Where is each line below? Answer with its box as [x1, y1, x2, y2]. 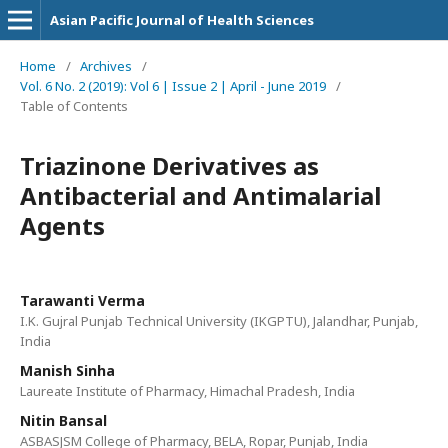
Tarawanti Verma [20, 291, 145, 310]
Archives [80, 57, 132, 75]
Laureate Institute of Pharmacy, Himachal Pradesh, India [20, 382, 355, 400]
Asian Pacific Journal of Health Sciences [50, 11, 314, 29]
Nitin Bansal [20, 411, 107, 430]
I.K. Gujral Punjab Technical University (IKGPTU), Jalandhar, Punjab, [20, 312, 418, 330]
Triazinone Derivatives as [20, 149, 319, 182]
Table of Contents [20, 97, 128, 115]
